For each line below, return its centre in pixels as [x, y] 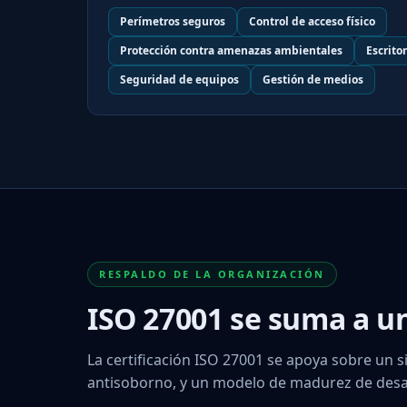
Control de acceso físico [312, 21]
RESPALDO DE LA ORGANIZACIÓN [212, 273]
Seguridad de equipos [179, 79]
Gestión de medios [313, 79]
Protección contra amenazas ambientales [231, 50]
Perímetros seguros [173, 21]
